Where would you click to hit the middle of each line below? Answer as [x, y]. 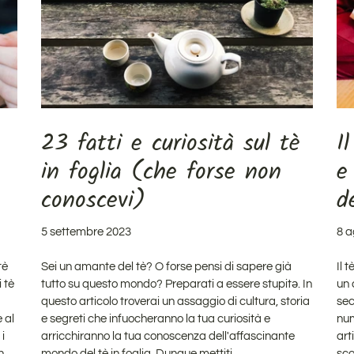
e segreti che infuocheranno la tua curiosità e [156, 318]
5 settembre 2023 [87, 232]
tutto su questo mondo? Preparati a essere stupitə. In [177, 284]
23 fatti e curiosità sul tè [171, 143]
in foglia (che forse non [162, 172]
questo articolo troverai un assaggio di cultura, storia [176, 301]
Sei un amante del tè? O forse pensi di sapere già [167, 266]
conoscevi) [94, 200]
